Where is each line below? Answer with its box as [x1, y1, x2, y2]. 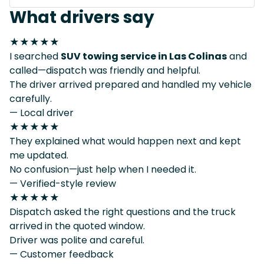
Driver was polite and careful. [9, 233, 144, 247]
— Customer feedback [9, 247, 114, 261]
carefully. [9, 91, 52, 105]
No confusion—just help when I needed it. [9, 162, 196, 176]
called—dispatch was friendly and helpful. [9, 63, 200, 77]
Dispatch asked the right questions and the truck [9, 204, 236, 219]
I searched [9, 49, 61, 63]
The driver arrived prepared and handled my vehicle [9, 77, 252, 91]
